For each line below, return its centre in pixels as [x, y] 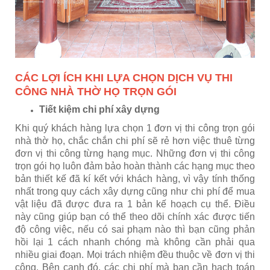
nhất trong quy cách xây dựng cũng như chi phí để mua [135, 191]
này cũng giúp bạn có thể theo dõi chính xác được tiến [135, 217]
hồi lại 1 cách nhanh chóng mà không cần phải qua [135, 242]
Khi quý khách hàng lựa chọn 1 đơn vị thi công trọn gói [135, 128]
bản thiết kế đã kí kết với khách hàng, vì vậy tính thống [135, 179]
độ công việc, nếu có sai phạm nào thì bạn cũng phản [135, 229]
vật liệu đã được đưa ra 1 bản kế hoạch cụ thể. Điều [135, 204]
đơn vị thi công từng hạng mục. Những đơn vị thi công [135, 153]
